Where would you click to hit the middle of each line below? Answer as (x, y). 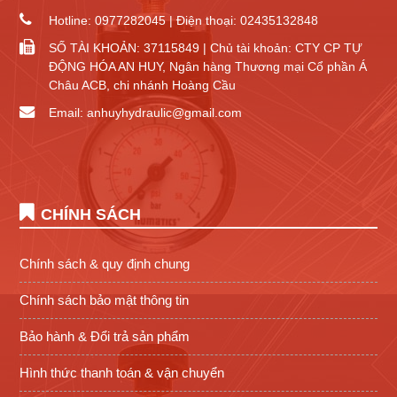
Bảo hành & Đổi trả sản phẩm (105, 336)
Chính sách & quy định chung (105, 263)
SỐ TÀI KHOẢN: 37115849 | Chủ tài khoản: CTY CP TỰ (205, 47)
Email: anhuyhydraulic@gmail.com (145, 112)
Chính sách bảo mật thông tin (105, 300)
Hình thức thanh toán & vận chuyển (122, 372)
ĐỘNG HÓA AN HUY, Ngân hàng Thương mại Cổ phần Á (207, 66)
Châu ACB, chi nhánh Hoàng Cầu (142, 85)
